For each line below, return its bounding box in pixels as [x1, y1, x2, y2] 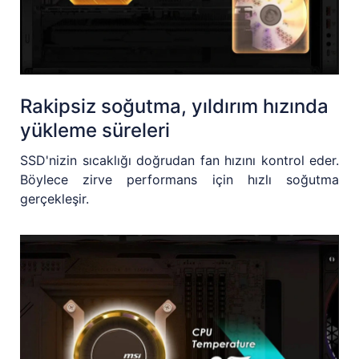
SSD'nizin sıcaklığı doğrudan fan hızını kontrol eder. [20, 152, 339, 169]
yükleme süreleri [20, 119, 170, 143]
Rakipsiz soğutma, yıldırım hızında [20, 95, 329, 119]
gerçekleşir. [20, 191, 89, 208]
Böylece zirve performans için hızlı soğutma [20, 171, 339, 188]
